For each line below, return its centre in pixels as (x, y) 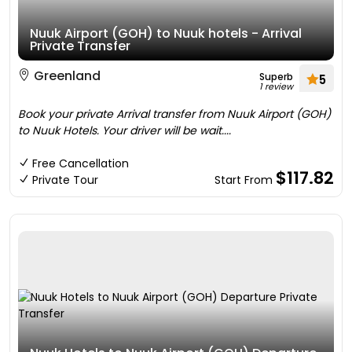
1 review (276, 86)
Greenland (66, 76)
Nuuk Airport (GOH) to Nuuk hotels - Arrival (166, 33)
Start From (245, 180)
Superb (276, 77)
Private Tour (65, 180)
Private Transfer (80, 46)
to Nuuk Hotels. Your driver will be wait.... (125, 130)
